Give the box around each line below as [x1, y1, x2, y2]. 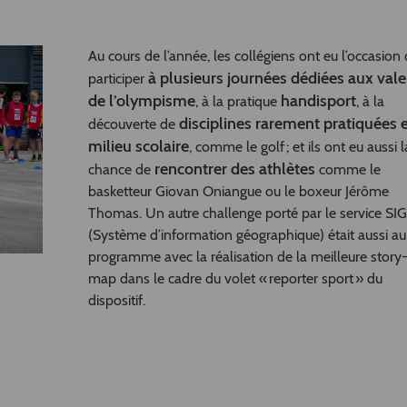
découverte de [87, 115, 179, 134]
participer [87, 70, 144, 88]
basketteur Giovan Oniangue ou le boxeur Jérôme [87, 183, 389, 201]
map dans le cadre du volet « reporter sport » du [87, 270, 382, 288]
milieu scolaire [87, 136, 189, 157]
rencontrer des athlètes [154, 159, 315, 180]
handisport [280, 91, 356, 112]
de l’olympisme [87, 91, 195, 112]
